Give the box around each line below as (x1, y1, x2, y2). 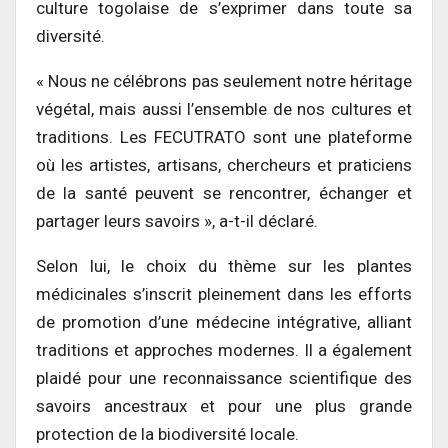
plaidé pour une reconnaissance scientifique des (36, 367, 412, 388)
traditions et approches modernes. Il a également (36, 339, 412, 360)
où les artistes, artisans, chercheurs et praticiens (36, 154, 412, 175)
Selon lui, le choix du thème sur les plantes (36, 255, 412, 276)
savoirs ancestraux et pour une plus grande (36, 395, 412, 416)
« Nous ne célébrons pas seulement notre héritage (36, 70, 412, 91)
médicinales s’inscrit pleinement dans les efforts (36, 283, 412, 304)
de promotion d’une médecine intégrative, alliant (36, 311, 412, 332)
